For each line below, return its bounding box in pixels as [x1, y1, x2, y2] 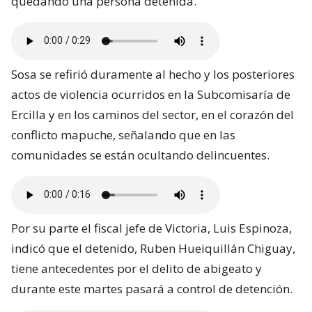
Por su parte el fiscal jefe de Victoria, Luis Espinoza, [11, 219, 292, 236]
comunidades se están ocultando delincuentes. [11, 146, 270, 163]
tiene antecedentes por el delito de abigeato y [11, 260, 262, 276]
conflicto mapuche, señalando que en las [11, 126, 235, 143]
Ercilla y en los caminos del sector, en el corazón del [11, 106, 294, 123]
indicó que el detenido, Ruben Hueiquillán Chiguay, [11, 240, 295, 256]
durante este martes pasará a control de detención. [11, 280, 292, 297]
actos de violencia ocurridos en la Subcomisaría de [11, 86, 290, 102]
